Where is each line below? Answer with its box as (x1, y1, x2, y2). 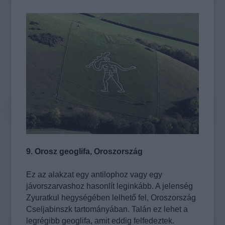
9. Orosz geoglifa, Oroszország (26, 147, 143, 156)
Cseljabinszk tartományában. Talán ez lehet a (26, 205, 188, 214)
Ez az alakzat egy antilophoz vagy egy (26, 170, 163, 179)
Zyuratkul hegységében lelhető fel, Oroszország (26, 193, 196, 202)
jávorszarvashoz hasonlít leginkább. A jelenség (26, 182, 193, 191)
